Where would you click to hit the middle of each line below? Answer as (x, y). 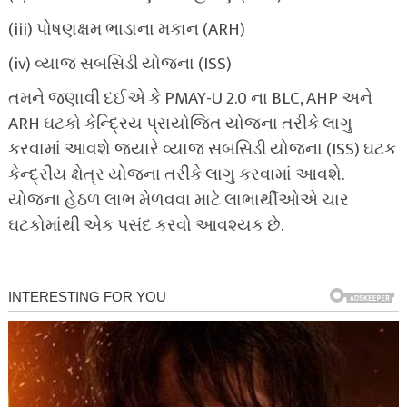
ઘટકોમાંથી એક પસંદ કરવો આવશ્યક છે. (145, 226)
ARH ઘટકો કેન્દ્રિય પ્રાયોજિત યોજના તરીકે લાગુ (180, 124)
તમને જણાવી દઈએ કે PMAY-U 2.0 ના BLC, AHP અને (190, 99)
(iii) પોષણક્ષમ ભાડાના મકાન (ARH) (126, 30)
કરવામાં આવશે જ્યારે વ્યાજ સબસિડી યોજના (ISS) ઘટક (202, 150)
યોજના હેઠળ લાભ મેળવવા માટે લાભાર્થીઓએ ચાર (178, 201)
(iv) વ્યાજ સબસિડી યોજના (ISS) (119, 65)
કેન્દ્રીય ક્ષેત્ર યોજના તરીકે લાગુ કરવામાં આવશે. (175, 175)
